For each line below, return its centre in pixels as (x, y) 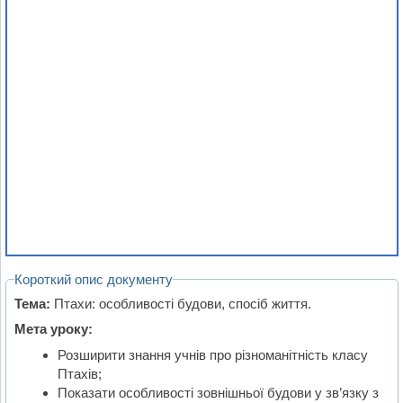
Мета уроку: (54, 329)
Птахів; (79, 373)
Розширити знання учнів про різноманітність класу (212, 354)
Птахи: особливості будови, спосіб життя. (181, 303)
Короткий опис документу (94, 280)
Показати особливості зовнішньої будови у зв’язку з (218, 392)
